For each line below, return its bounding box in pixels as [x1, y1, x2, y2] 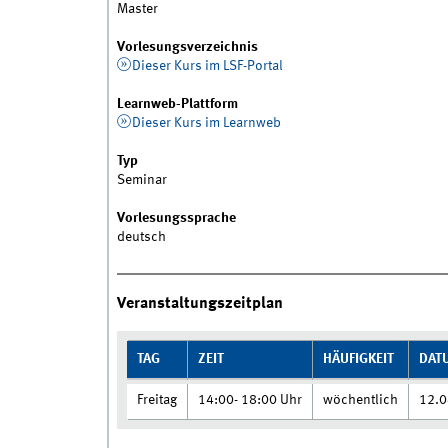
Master [116, 2, 158, 17]
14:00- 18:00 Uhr [197, 393, 302, 408]
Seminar [116, 173, 167, 188]
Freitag [136, 393, 177, 408]
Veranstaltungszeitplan [116, 294, 283, 312]
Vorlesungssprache [116, 211, 236, 226]
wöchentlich [322, 393, 398, 408]
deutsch [116, 230, 166, 245]
